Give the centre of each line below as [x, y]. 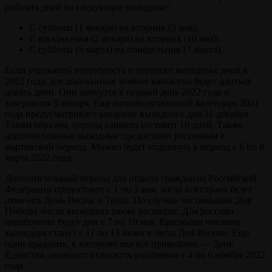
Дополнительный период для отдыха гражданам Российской [131, 178]
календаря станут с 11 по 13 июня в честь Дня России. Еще [127, 233]
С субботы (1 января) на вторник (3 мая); [114, 27]
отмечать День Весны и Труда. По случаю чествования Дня [128, 200]
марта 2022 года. [39, 157]
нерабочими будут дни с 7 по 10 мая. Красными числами [123, 222]
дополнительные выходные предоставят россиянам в [115, 135]
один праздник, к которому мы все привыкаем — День [119, 243]
